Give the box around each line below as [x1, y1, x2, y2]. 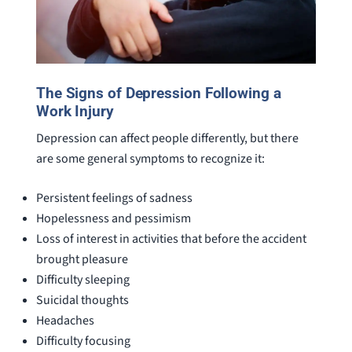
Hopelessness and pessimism [35, 209, 191, 227]
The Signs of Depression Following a [35, 84, 281, 103]
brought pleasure [35, 250, 128, 268]
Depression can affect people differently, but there [35, 129, 299, 147]
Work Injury [35, 102, 114, 121]
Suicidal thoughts [35, 291, 129, 309]
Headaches [35, 311, 94, 329]
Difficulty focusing [35, 332, 130, 350]
